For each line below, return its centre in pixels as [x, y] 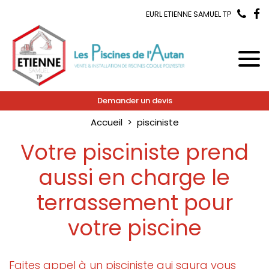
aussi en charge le [134, 177]
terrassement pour [134, 203]
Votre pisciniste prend [134, 152]
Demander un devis [134, 101]
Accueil [106, 122]
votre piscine [134, 228]
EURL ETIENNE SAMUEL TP [189, 14]
